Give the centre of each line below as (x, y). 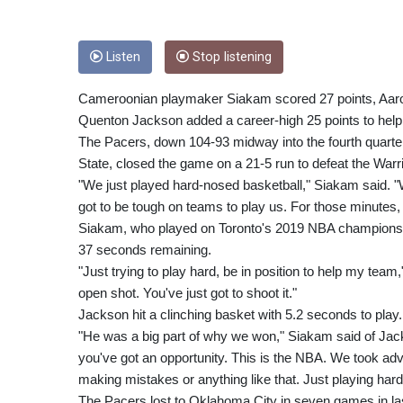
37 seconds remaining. (145, 249)
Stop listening (230, 57)
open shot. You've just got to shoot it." (188, 292)
